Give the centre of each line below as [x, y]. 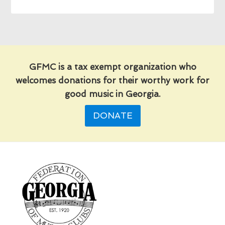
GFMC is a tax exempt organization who [113, 67]
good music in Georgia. [113, 94]
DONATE [113, 115]
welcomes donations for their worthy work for [113, 80]
